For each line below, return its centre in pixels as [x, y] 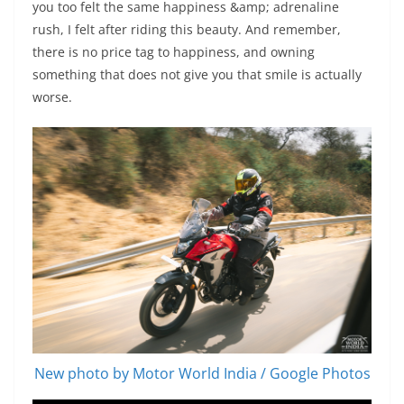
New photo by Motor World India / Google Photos [202, 373]
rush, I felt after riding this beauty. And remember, [187, 30]
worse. [52, 97]
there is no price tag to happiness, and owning [174, 52]
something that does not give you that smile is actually [197, 75]
